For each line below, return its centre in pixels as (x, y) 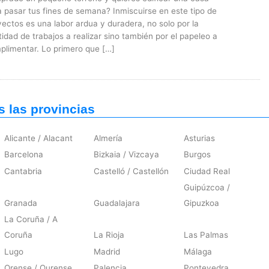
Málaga (198, 251)
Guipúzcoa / (207, 188)
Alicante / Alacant (38, 138)
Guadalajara (117, 203)
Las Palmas (206, 235)
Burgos (198, 155)
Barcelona (23, 155)
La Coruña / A (31, 219)
